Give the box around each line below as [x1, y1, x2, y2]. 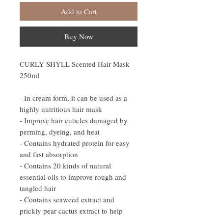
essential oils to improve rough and [20, 171, 126, 182]
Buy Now [64, 31, 93, 41]
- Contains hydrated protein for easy [20, 137, 130, 148]
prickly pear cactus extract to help [20, 205, 123, 216]
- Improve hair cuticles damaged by [20, 115, 128, 125]
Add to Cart [60, 6, 97, 16]
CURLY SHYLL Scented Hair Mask [20, 58, 130, 69]
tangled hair [20, 183, 56, 193]
